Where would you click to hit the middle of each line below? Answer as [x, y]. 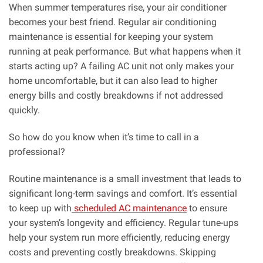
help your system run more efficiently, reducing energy [119, 237]
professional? [37, 151]
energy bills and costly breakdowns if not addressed [116, 96]
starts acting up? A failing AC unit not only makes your [121, 66]
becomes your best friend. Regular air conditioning [113, 22]
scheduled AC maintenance [129, 208]
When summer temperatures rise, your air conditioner [118, 8]
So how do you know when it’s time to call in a [104, 137]
